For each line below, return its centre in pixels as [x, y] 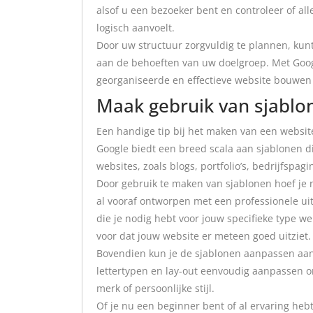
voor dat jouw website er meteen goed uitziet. [204, 235]
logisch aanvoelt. [136, 27]
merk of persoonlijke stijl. [155, 288]
